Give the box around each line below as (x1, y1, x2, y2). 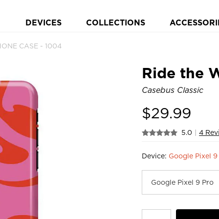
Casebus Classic (141, 86, 203, 95)
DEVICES (25, 18, 62, 27)
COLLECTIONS (86, 18, 145, 27)
